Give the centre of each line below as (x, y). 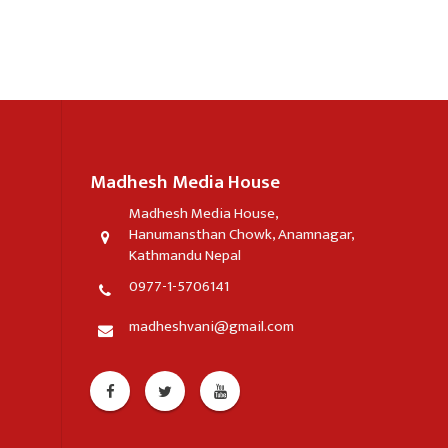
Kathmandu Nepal (185, 256)
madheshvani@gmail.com (211, 327)
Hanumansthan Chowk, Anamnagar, (241, 235)
